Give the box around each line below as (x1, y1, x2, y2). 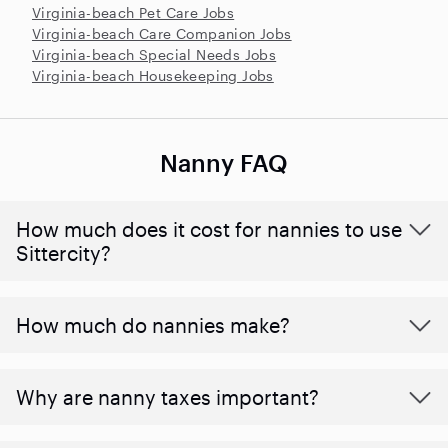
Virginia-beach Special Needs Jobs (32, 45, 277, 63)
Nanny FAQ (159, 147, 289, 177)
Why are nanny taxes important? (16, 384, 319, 409)
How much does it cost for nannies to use (16, 216, 402, 241)
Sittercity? (16, 240, 111, 265)
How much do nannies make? (16, 312, 290, 337)
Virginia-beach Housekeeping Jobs (32, 66, 274, 84)
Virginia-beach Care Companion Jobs (32, 24, 292, 42)
